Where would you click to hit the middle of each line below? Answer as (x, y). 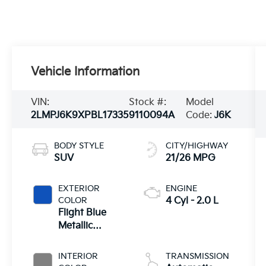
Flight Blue (83, 213)
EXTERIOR (79, 188)
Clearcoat (80, 239)
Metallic (76, 226)
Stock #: (148, 102)
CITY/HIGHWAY (197, 145)
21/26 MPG (190, 158)
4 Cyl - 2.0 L (192, 201)
